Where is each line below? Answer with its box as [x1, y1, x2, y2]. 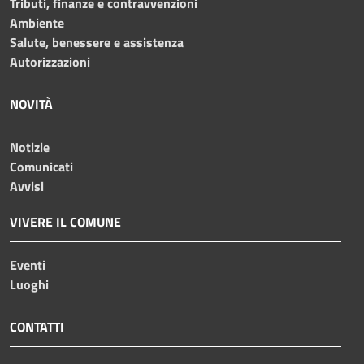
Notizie [10, 137, 50, 158]
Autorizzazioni [10, 52, 90, 72]
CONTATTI [10, 317, 64, 337]
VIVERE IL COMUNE [10, 212, 121, 232]
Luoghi [10, 275, 49, 295]
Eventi [10, 255, 45, 275]
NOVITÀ [10, 94, 53, 115]
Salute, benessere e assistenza [10, 32, 184, 53]
